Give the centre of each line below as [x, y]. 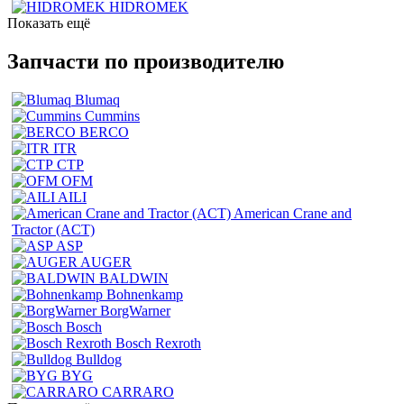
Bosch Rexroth [158, 343]
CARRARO [138, 391]
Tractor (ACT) [53, 229]
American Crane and [293, 213]
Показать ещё [49, 23]
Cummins [112, 115]
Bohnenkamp [145, 294]
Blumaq [97, 99]
